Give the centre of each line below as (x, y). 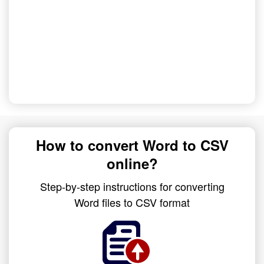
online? (132, 163)
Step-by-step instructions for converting (132, 186)
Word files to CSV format (132, 202)
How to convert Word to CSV (132, 145)
